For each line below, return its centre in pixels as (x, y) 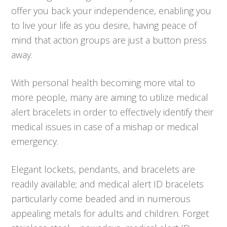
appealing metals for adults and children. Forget (110, 213)
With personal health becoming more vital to (103, 82)
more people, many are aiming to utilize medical (110, 97)
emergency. (35, 141)
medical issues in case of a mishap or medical (105, 126)
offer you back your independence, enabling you (111, 10)
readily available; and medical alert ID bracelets (108, 184)
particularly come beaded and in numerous (101, 198)
